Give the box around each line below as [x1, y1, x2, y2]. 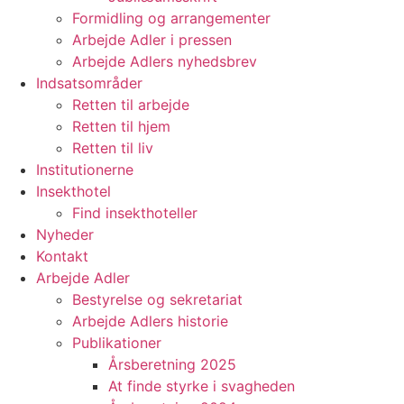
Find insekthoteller [72, 204, 197, 222]
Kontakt [36, 247, 88, 265]
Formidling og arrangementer [72, 9, 271, 27]
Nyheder [36, 225, 94, 243]
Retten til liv [72, 139, 153, 157]
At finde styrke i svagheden [108, 377, 295, 395]
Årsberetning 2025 [108, 355, 236, 373]
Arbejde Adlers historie [72, 312, 228, 330]
